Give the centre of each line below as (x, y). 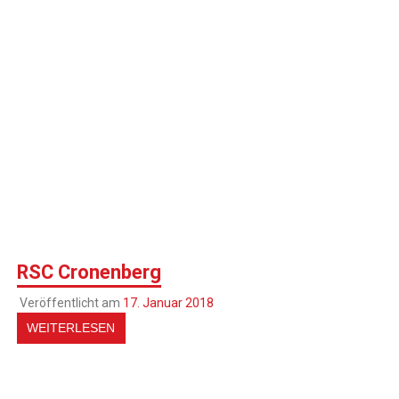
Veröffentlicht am (71, 303)
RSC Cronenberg (90, 272)
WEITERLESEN (71, 328)
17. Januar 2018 (168, 303)
